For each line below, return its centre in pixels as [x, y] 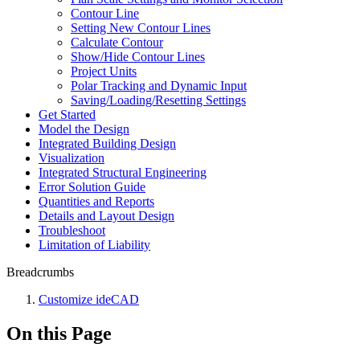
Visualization [72, 158]
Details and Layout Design [106, 216]
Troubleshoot [72, 230]
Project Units [104, 71]
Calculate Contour [117, 42]
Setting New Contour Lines [141, 28]
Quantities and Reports [96, 201]
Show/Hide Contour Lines [138, 57]
